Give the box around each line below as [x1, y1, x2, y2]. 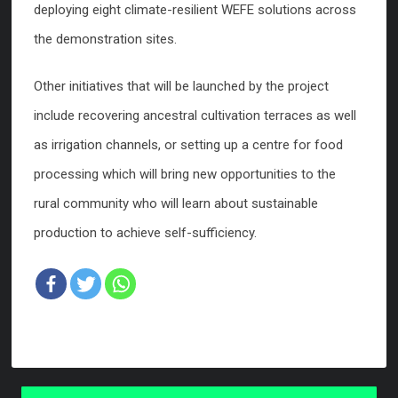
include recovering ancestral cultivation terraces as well [34, 107, 356, 124]
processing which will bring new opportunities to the [34, 166, 336, 183]
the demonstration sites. [34, 31, 177, 48]
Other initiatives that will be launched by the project [34, 78, 329, 95]
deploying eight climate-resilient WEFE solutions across [34, 2, 356, 19]
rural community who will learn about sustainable [34, 195, 318, 212]
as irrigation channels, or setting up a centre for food [34, 137, 343, 154]
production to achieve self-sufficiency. [34, 225, 257, 242]
